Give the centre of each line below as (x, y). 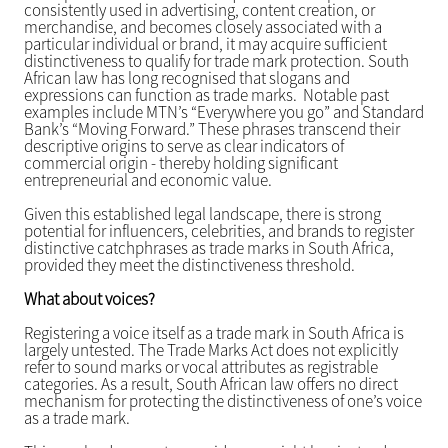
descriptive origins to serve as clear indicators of (183, 146)
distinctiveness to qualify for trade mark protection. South (216, 61)
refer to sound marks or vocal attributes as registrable (200, 367)
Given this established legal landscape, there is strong (202, 214)
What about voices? (89, 299)
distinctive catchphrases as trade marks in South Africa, (208, 248)
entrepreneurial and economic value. (147, 180)
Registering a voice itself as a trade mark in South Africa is (213, 333)
